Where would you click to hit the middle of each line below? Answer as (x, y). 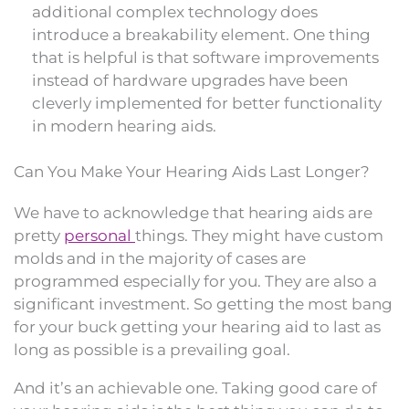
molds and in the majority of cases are (160, 259)
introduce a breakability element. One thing (201, 34)
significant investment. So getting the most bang (203, 304)
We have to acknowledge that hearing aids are (193, 213)
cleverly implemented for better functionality (207, 103)
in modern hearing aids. (124, 126)
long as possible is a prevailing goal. (152, 350)
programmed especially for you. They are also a (195, 282)
